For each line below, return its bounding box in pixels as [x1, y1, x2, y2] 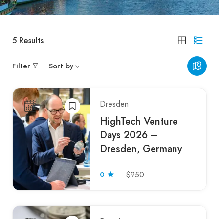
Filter [12, 60, 30, 71]
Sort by [49, 60, 73, 71]
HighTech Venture [100, 114, 178, 129]
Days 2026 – [100, 128, 158, 142]
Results [17, 34, 44, 46]
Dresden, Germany [100, 141, 182, 156]
